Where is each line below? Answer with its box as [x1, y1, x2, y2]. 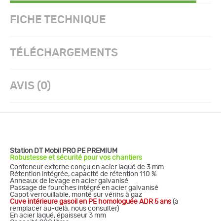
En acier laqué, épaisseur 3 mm [10, 212, 106, 219]
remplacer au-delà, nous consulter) [10, 205, 119, 212]
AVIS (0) [10, 80, 51, 92]
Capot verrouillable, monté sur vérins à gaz [10, 191, 142, 198]
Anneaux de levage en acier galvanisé [10, 177, 128, 184]
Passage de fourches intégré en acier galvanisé [10, 184, 158, 191]
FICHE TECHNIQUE [10, 14, 106, 26]
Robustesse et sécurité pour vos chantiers [10, 154, 142, 161]
